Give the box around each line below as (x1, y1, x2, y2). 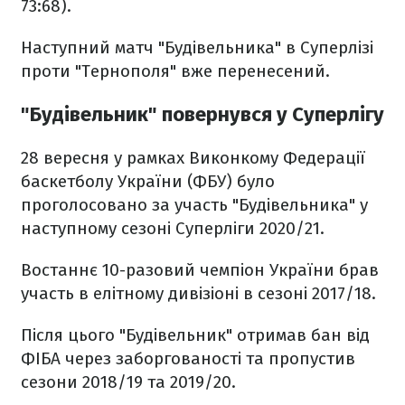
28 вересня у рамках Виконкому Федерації (21, 147, 365, 169)
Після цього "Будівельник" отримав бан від (21, 325, 370, 346)
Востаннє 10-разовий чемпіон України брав (21, 259, 379, 281)
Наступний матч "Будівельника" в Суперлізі (21, 37, 373, 58)
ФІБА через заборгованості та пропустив (21, 348, 355, 370)
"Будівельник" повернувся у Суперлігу (21, 102, 384, 127)
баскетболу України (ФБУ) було (21, 171, 275, 193)
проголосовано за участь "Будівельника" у (21, 194, 368, 216)
